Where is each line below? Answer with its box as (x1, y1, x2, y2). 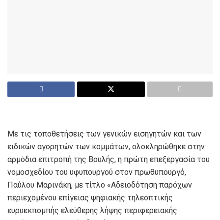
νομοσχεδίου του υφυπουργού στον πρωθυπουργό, (7, 167, 186, 177)
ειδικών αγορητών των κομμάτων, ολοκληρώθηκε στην (7, 142, 205, 152)
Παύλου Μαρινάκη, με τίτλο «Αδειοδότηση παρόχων (7, 180, 192, 190)
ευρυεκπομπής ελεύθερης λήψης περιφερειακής (7, 206, 177, 216)
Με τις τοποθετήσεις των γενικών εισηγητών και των (7, 129, 201, 139)
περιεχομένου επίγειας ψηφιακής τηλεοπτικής (7, 193, 173, 203)
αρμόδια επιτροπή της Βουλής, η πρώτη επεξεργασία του (7, 155, 210, 165)
